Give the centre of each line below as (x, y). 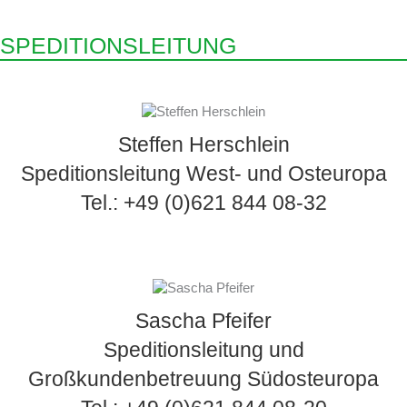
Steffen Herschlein (203, 145)
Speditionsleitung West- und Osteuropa (203, 174)
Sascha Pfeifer (203, 321)
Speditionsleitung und (203, 350)
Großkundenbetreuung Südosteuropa (203, 379)
